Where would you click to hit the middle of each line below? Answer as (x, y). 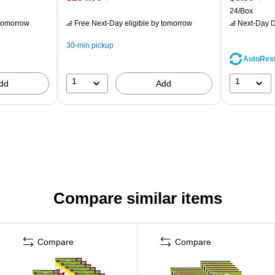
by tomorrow (171, 23)
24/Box (241, 11)
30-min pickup (90, 45)
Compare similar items (137, 198)
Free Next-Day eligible (112, 23)
